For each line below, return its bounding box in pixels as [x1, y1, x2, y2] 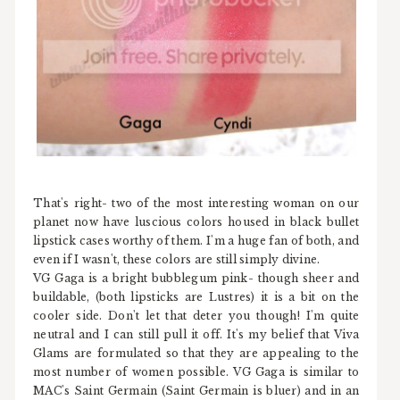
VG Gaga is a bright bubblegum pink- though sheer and [33, 271, 360, 285]
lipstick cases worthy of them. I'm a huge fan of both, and [33, 233, 360, 247]
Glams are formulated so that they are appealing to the [33, 346, 360, 360]
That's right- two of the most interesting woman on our [33, 196, 360, 210]
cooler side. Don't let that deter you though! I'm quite [33, 308, 360, 322]
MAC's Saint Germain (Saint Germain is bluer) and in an [33, 383, 360, 397]
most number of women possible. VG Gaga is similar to [33, 364, 360, 379]
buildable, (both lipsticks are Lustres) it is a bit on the [33, 289, 360, 304]
